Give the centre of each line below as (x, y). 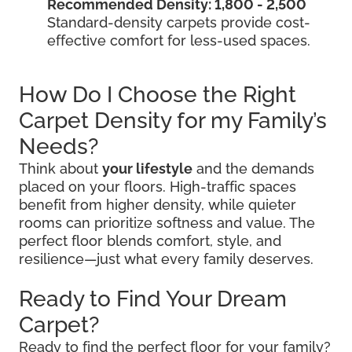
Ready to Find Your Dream (153, 299)
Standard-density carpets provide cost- (179, 22)
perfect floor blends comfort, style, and (150, 240)
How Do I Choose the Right (158, 94)
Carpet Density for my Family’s (173, 120)
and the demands (253, 168)
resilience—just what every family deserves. (166, 258)
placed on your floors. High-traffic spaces (158, 186)
